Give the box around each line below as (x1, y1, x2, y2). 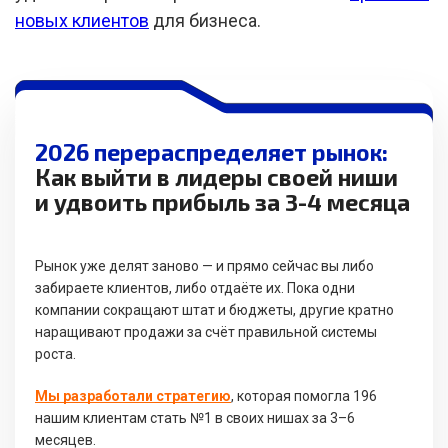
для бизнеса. (149, 10, 261, 31)
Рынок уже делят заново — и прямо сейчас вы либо (35, 258, 374, 274)
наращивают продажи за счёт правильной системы (35, 324, 377, 340)
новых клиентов (15, 10, 149, 31)
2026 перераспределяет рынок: (35, 138, 388, 166)
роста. (35, 346, 76, 362)
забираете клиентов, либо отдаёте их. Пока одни (35, 280, 355, 296)
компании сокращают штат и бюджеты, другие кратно (35, 302, 394, 318)
